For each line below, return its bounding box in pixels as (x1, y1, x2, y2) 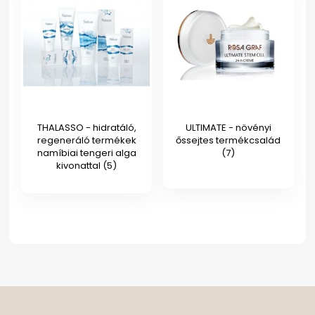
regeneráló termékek (37, 134, 136, 148)
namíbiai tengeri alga (37, 146, 136, 160)
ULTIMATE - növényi (185, 121, 271, 135)
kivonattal (56, 159, 103, 173)
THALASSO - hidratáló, (37, 121, 136, 135)
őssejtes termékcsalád (176, 134, 281, 148)
